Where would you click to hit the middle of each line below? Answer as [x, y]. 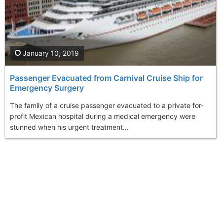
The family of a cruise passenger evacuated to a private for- [107, 106]
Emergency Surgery [47, 88]
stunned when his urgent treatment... [69, 127]
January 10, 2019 [50, 53]
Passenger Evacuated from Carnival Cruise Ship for [106, 78]
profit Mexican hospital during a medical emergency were [103, 116]
